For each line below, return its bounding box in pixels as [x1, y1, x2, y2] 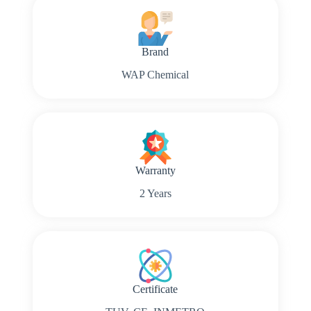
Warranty [135, 164, 176, 176]
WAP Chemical [121, 68, 190, 81]
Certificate [133, 283, 178, 295]
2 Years [139, 187, 171, 199]
